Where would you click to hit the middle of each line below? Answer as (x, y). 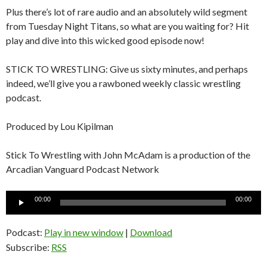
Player (18, 211)
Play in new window (84, 232)
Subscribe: (29, 247)
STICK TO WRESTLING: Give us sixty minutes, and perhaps (127, 69)
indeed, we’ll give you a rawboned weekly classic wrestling (123, 83)
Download (151, 232)
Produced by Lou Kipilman (60, 126)
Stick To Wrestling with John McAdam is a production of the (128, 154)
